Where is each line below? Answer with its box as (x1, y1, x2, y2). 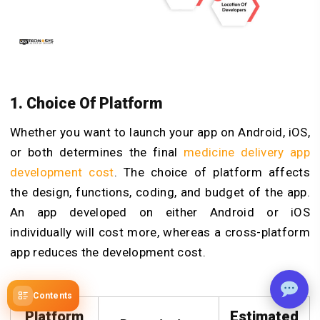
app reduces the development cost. (10, 244, 209, 259)
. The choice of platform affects (114, 164, 310, 179)
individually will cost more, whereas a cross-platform (10, 224, 310, 239)
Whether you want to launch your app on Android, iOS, (10, 124, 310, 139)
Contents (33, 291, 72, 301)
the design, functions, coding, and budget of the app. (10, 184, 310, 199)
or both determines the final (10, 144, 184, 159)
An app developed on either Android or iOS (10, 204, 310, 219)
